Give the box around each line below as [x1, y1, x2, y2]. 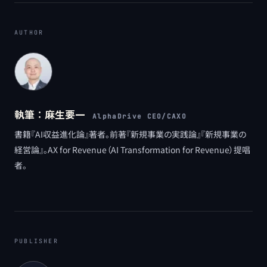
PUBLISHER [14, 237, 58, 245]
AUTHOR [14, 28, 44, 36]
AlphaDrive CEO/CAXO [92, 111, 187, 120]
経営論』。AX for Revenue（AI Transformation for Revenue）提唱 [14, 143, 250, 156]
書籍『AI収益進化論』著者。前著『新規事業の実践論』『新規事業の [14, 128, 246, 140]
